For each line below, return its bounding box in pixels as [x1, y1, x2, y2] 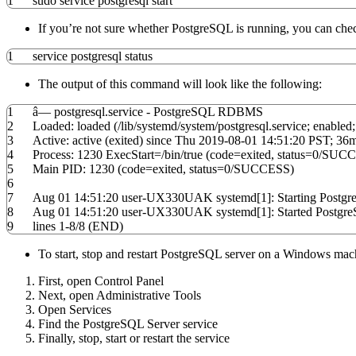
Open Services [38, 303, 111, 317]
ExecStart [106, 148, 154, 162]
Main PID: [33, 162, 89, 176]
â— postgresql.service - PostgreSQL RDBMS [33, 105, 263, 119]
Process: [33, 148, 77, 162]
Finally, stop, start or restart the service [38, 331, 230, 346]
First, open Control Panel [38, 274, 164, 288]
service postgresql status [33, 49, 153, 64]
